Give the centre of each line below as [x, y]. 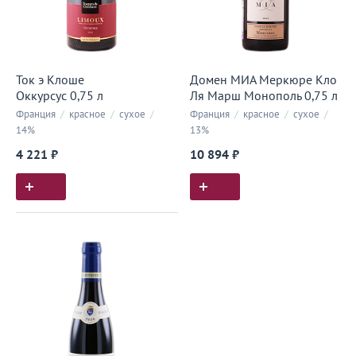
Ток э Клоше [50, 80]
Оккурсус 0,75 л [60, 96]
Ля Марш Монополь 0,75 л [264, 96]
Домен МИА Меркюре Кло [263, 80]
